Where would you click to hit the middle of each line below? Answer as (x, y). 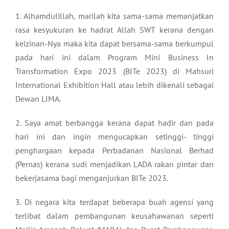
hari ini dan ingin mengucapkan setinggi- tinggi (114, 136)
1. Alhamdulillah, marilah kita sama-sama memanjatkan (114, 16)
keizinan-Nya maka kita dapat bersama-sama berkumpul (114, 43)
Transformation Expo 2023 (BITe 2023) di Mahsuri (114, 71)
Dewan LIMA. (38, 98)
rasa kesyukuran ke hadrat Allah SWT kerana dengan (114, 29)
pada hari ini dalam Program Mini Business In (114, 57)
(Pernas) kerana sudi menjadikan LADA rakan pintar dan (114, 164)
